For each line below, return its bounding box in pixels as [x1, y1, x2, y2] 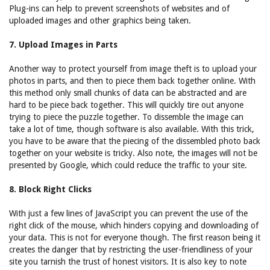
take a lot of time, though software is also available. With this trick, [9, 124, 254, 134]
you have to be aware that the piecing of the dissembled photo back [9, 136, 260, 146]
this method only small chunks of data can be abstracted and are [9, 88, 246, 98]
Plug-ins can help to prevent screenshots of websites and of [9, 4, 230, 13]
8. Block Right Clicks [9, 184, 92, 194]
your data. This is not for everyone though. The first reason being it [9, 233, 260, 242]
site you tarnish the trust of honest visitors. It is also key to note [9, 257, 246, 266]
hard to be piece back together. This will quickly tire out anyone [9, 100, 243, 110]
